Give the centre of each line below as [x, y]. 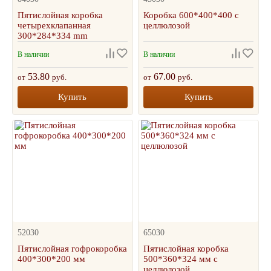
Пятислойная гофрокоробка [72, 249]
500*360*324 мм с [181, 259]
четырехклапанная [54, 25]
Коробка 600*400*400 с [191, 15]
